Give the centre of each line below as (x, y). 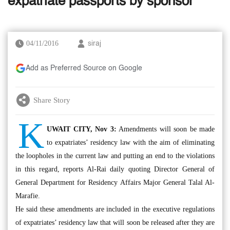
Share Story (52, 100)
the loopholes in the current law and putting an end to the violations (115, 156)
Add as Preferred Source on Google (84, 68)
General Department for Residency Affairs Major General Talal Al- (115, 183)
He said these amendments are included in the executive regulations (115, 209)
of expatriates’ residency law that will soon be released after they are (115, 223)
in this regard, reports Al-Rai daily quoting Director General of (115, 169)
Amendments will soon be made (165, 129)
